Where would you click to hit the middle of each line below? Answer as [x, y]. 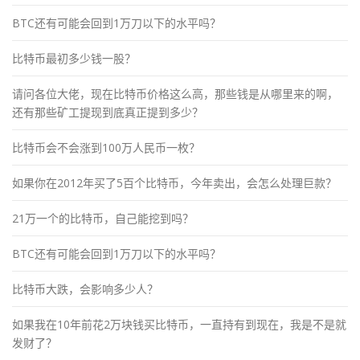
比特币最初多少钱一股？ [74, 58]
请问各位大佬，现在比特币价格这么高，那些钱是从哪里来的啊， [175, 93]
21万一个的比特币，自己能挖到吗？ [103, 218]
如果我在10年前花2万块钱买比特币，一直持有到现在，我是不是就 [179, 324]
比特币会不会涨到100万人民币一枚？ [106, 147]
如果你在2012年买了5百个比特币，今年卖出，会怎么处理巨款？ [174, 182]
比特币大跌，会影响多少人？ [85, 288]
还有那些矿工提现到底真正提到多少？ [108, 112]
